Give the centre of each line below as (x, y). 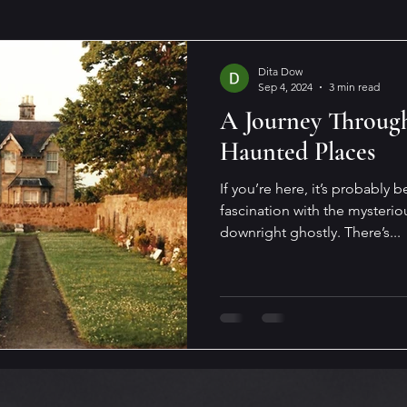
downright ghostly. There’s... (310, 232)
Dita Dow (280, 71)
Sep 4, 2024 (285, 87)
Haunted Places (298, 152)
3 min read (354, 87)
